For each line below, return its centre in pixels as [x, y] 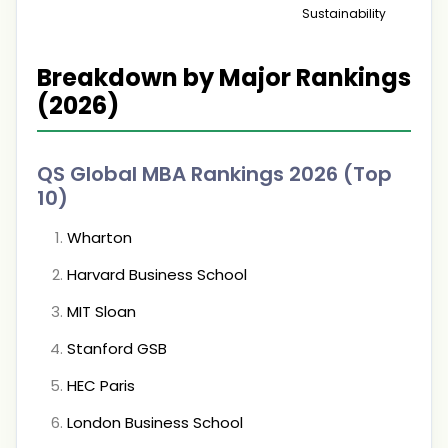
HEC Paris [101, 385]
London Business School [155, 422]
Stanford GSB [117, 348]
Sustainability [344, 13]
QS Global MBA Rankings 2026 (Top [214, 174]
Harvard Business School [157, 274]
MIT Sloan [101, 311]
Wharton [99, 237]
